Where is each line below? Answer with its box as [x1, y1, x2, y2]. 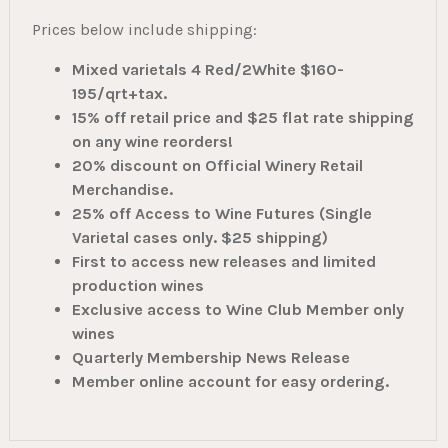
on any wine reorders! [71, 132, 233, 152]
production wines [71, 276, 204, 296]
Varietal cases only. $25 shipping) [71, 228, 328, 248]
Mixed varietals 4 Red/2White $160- [71, 60, 344, 80]
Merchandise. [71, 180, 173, 200]
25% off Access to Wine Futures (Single [71, 204, 372, 224]
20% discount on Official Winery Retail [71, 156, 363, 176]
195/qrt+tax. [71, 84, 167, 104]
